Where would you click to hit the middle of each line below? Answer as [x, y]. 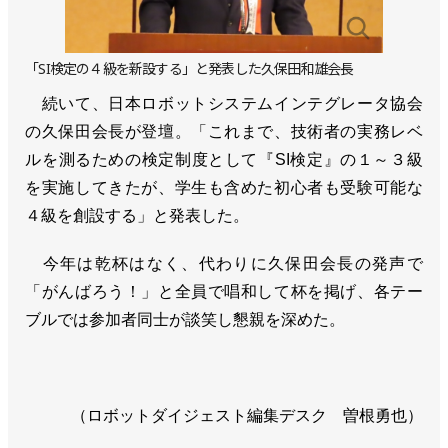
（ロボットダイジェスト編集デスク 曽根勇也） [246, 415]
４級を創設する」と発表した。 [137, 215]
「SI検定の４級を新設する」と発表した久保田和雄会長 [189, 68]
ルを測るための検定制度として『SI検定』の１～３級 [224, 159]
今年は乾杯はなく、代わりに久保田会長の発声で [224, 263]
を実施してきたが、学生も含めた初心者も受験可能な [224, 187]
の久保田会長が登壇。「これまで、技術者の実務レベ [224, 131]
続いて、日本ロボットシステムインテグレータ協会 [224, 103]
